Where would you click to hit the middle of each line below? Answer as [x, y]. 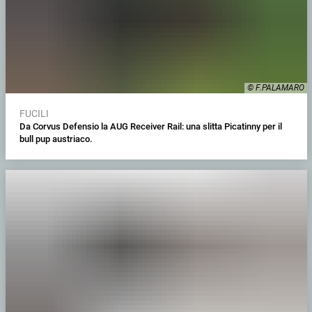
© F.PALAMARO [275, 87]
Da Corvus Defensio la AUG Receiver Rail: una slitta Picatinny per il [150, 126]
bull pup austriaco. [56, 139]
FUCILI [34, 113]
